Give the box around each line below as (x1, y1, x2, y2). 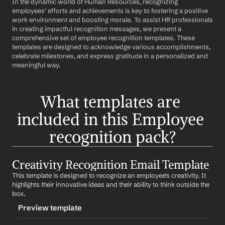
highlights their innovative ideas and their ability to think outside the (12, 180, 209, 188)
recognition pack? (49, 127, 176, 147)
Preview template (18, 203, 82, 212)
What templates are (41, 92, 180, 112)
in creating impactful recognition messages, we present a (12, 25, 181, 33)
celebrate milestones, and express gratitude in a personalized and (12, 52, 208, 60)
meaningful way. (12, 61, 61, 69)
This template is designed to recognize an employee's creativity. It (12, 171, 206, 179)
